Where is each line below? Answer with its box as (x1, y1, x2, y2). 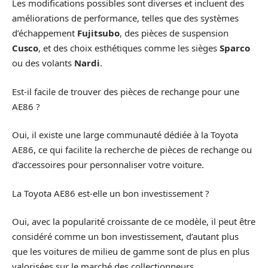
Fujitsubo (77, 27, 120, 39)
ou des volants (12, 57, 74, 69)
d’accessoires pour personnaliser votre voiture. (12, 159, 204, 171)
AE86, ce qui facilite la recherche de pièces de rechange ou (12, 144, 252, 156)
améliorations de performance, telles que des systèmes (12, 12, 239, 25)
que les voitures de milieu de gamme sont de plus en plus (12, 245, 249, 258)
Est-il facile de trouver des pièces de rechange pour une (12, 85, 239, 98)
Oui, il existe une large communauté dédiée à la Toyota (12, 129, 238, 141)
